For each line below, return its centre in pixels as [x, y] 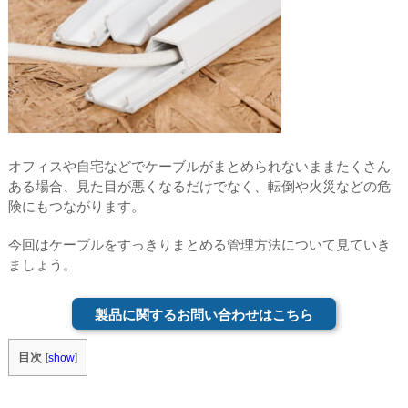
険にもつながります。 [76, 206]
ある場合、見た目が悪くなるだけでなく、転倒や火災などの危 [199, 186]
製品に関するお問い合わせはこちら [204, 315]
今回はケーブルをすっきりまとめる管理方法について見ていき [199, 245]
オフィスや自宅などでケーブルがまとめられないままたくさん [199, 166]
